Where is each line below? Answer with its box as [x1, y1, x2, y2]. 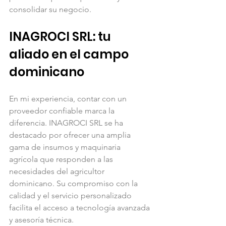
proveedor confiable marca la [9, 105, 117, 116]
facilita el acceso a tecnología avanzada [9, 202, 152, 212]
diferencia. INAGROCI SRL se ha [9, 118, 125, 128]
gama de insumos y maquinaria [9, 142, 123, 152]
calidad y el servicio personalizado [9, 190, 134, 200]
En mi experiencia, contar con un [9, 93, 129, 103]
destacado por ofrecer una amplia [9, 130, 133, 140]
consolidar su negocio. [9, 4, 91, 14]
